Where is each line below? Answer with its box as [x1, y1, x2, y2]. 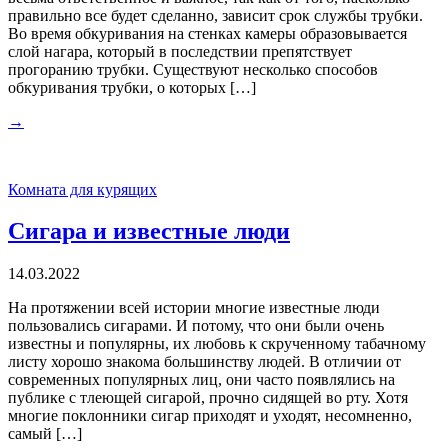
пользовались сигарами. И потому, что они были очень [8, 317, 384, 335]
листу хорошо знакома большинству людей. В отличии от [8, 353, 401, 371]
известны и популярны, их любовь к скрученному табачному [8, 335, 426, 353]
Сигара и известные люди [8, 218, 290, 245]
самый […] [8, 425, 82, 443]
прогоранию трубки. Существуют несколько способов [8, 60, 378, 78]
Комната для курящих [8, 180, 157, 198]
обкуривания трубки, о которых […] [8, 78, 256, 96]
